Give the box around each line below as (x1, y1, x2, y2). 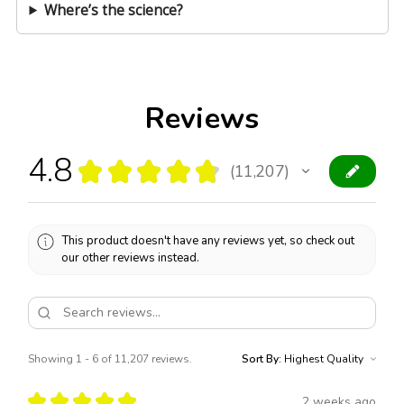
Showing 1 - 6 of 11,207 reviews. (28, 352, 192, 366)
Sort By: (242, 352, 281, 366)
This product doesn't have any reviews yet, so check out (61, 232, 355, 249)
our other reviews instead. (61, 249, 200, 266)
